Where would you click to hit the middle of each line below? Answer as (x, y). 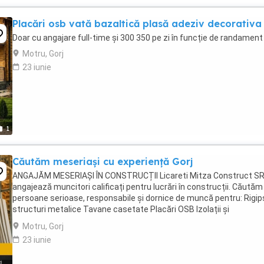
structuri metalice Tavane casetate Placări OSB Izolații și (121, 209)
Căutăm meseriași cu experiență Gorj (103, 161)
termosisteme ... (44, 220)
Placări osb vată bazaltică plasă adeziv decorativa (137, 24)
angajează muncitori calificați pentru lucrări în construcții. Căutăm (138, 187)
